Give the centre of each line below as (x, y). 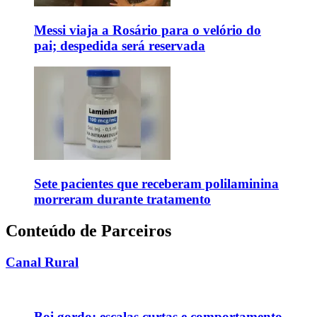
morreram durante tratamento (122, 199)
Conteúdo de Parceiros (88, 230)
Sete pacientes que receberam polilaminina (156, 183)
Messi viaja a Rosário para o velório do (148, 30)
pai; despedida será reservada (120, 45)
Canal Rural (42, 262)
